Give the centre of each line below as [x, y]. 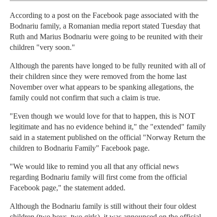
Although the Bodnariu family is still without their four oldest [103, 206]
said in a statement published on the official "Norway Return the [108, 138]
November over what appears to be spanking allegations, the [102, 87]
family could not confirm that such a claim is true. [85, 98]
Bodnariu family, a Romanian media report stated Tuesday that [105, 26]
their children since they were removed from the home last [98, 77]
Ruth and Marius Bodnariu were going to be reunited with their [106, 37]
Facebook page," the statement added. [68, 188]
